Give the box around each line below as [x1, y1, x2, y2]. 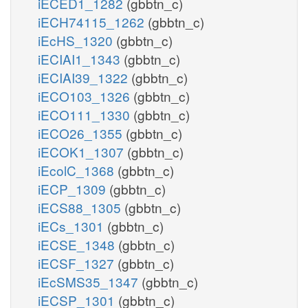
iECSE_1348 [38, 234, 118, 254]
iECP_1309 [38, 179, 109, 198]
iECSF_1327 [38, 253, 118, 272]
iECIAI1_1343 [38, 49, 124, 68]
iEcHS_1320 [38, 30, 116, 49]
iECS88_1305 [38, 197, 124, 217]
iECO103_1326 [38, 86, 133, 105]
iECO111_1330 [38, 104, 133, 124]
